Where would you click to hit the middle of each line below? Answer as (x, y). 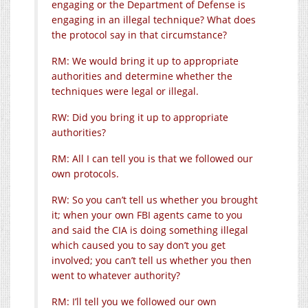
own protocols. (85, 173)
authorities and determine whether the (142, 76)
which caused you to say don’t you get (139, 245)
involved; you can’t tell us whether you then (152, 260)
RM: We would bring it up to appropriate (145, 60)
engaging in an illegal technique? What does (154, 19)
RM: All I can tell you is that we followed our (152, 158)
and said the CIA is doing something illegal (150, 230)
